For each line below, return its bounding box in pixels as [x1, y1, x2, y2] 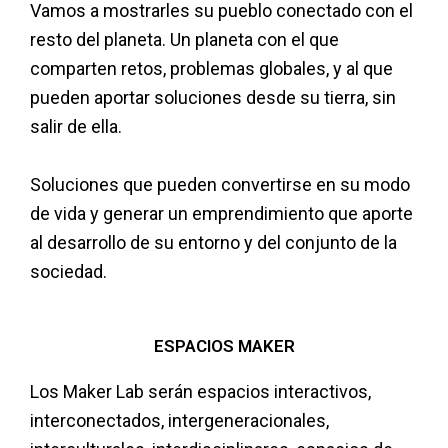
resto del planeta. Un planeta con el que [30, 29, 339, 51]
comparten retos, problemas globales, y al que [30, 58, 393, 80]
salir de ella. [30, 116, 122, 138]
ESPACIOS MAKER [153, 336, 295, 357]
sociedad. [30, 261, 107, 283]
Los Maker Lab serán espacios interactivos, [30, 381, 371, 403]
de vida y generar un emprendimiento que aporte [30, 203, 413, 225]
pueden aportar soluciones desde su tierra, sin [30, 87, 396, 109]
